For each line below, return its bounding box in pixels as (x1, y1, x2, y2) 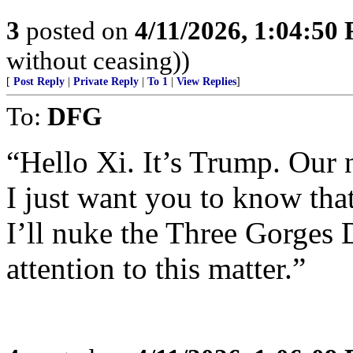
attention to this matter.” (6, 251, 306, 285)
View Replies (176, 76, 236, 87)
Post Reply (13, 76, 65, 87)
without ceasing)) (6, 46, 190, 75)
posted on (20, 16, 135, 45)
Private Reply (73, 76, 139, 87)
